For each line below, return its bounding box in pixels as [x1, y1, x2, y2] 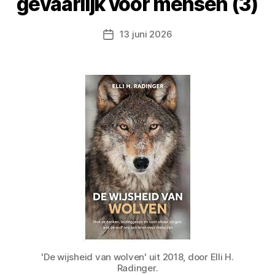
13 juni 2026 [119, 28, 172, 40]
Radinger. [117, 262, 158, 274]
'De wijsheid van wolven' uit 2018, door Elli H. [41, 251, 234, 263]
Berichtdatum [107, 29, 168, 41]
